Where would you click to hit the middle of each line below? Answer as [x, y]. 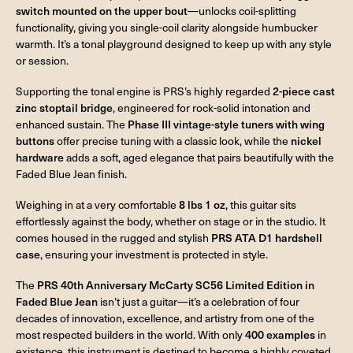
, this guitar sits [261, 204]
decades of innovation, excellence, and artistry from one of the [165, 318]
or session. [42, 61]
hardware [40, 157]
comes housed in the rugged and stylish [113, 237]
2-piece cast [304, 91]
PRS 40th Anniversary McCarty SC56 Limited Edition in [176, 284]
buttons [35, 140]
